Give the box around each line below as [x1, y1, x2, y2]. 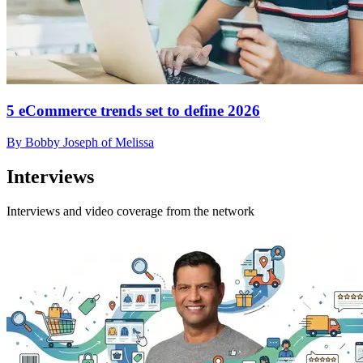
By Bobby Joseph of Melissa [6, 135, 154, 149]
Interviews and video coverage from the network [6, 203, 254, 218]
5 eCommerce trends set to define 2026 [6, 102, 260, 120]
